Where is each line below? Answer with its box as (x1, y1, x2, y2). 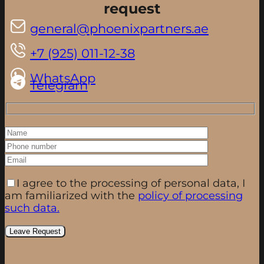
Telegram (30, 77, 88, 93)
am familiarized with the (5, 189, 138, 202)
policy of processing (138, 189, 243, 202)
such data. (5, 201, 60, 214)
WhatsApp (30, 70, 95, 85)
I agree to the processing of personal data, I (16, 176, 245, 189)
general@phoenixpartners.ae (30, 21, 209, 36)
